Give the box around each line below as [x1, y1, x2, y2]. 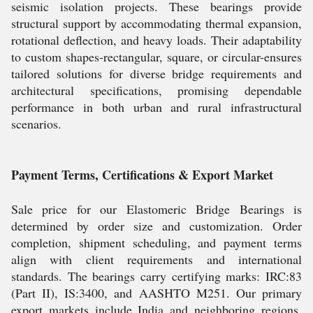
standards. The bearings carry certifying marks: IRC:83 [11, 268, 302, 284]
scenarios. [11, 115, 61, 132]
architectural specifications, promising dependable [11, 82, 302, 99]
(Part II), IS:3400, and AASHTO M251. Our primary [11, 284, 302, 301]
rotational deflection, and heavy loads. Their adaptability [11, 31, 302, 48]
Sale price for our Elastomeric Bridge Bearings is [11, 201, 302, 217]
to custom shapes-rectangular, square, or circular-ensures [11, 48, 302, 65]
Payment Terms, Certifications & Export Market [11, 166, 273, 184]
